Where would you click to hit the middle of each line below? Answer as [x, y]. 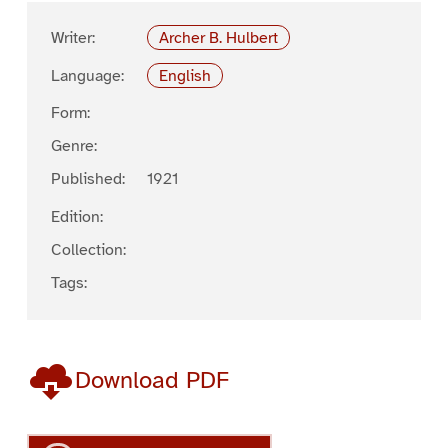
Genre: [73, 146]
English [185, 75]
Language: [87, 75]
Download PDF [151, 379]
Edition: [76, 217]
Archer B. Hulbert [219, 37]
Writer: [72, 37]
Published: [87, 179]
